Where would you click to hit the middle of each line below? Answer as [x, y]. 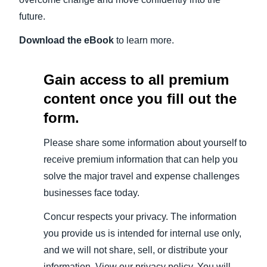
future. [32, 17]
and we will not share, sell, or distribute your [135, 250]
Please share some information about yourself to [145, 143]
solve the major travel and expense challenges [141, 176]
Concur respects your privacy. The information [140, 217]
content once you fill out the [140, 99]
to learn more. [144, 41]
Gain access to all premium [136, 80]
